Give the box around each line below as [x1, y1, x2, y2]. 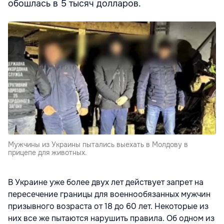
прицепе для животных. [8, 147, 87, 157]
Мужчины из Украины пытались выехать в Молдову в [8, 139, 188, 149]
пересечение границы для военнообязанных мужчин [8, 188, 210, 199]
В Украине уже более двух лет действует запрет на [8, 176, 203, 187]
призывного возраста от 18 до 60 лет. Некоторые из [8, 200, 208, 211]
